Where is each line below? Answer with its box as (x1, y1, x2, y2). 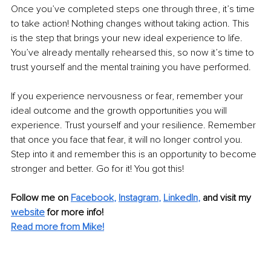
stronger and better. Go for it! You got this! (11, 163, 184, 175)
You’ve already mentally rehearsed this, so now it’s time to (11, 47, 256, 59)
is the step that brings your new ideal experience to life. (11, 32, 245, 45)
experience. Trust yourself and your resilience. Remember (11, 119, 258, 132)
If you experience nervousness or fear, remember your (11, 90, 246, 103)
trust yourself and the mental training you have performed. (11, 61, 253, 74)
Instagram (119, 192, 158, 204)
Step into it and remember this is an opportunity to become (11, 148, 259, 161)
